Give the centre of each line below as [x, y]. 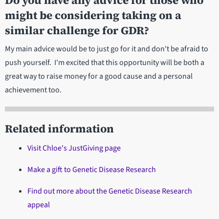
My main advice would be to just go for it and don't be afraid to [107, 49]
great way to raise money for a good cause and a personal [99, 77]
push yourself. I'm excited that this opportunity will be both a [105, 63]
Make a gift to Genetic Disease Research [91, 170]
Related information [59, 129]
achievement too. [33, 90]
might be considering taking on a [93, 16]
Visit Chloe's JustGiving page [74, 148]
